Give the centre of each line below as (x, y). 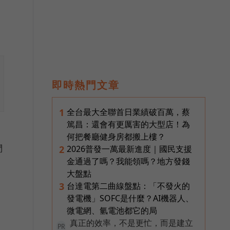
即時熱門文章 (86, 85)
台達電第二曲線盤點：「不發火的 (128, 186)
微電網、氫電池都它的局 (112, 210)
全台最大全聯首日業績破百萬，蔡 (128, 112)
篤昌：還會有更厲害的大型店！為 (128, 124)
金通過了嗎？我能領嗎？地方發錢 (128, 161)
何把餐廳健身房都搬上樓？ (116, 136)
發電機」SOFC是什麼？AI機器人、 (130, 198)
